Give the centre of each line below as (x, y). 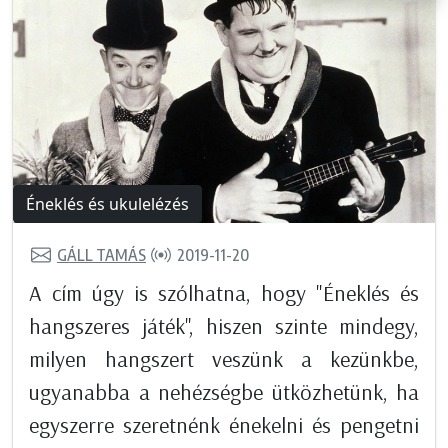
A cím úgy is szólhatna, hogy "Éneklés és (224, 292)
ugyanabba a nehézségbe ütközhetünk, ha (224, 391)
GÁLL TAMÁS (101, 255)
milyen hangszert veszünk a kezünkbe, (224, 358)
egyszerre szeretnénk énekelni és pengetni (224, 424)
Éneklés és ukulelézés (107, 203)
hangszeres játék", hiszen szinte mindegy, (224, 325)
